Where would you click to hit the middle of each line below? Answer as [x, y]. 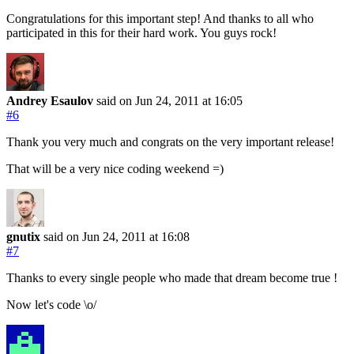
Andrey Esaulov [50, 100]
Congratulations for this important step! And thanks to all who [160, 18]
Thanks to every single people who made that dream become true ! [172, 277]
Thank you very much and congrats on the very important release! [170, 141]
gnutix [23, 236]
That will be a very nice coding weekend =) [115, 168]
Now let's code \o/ [51, 304]
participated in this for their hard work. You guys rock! [141, 32]
